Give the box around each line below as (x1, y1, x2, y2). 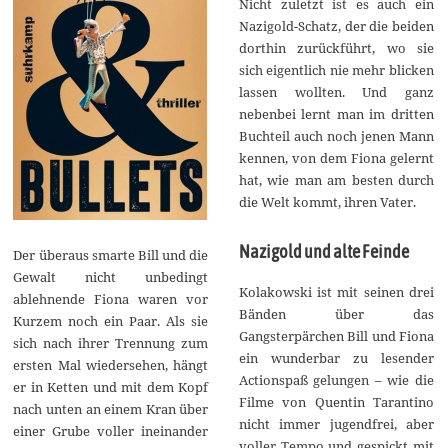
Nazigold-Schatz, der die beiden (238, 16, 434, 35)
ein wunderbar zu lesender (238, 348, 434, 367)
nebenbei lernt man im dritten (238, 104, 434, 123)
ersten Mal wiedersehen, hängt (13, 355, 209, 374)
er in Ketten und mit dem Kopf (13, 377, 209, 396)
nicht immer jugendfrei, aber (238, 414, 434, 433)
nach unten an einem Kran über (13, 399, 209, 418)
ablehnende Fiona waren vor (13, 289, 209, 308)
